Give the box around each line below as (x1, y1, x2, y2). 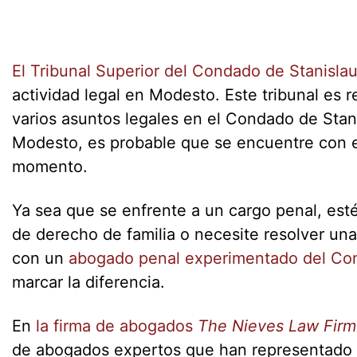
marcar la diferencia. (12, 273, 165, 292)
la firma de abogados (36, 316, 198, 336)
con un (12, 249, 69, 269)
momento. (12, 157, 88, 177)
